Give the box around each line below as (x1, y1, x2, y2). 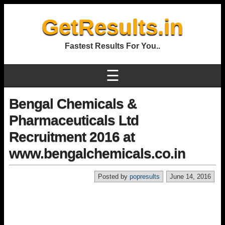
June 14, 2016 (170, 173, 211, 180)
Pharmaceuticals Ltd (9, 113, 139, 128)
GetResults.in (42, 15, 183, 39)
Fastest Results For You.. (65, 42, 160, 50)
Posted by (98, 173, 130, 180)
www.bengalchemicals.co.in (9, 146, 185, 161)
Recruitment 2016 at (9, 129, 135, 145)
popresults (130, 173, 160, 180)
